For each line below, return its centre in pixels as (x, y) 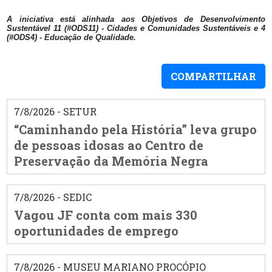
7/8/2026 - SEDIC (53, 197)
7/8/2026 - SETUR (55, 111)
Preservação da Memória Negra (111, 161)
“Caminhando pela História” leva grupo (135, 129)
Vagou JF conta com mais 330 (105, 215)
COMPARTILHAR (213, 76)
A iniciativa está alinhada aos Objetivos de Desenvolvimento (136, 19)
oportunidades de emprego (96, 230)
